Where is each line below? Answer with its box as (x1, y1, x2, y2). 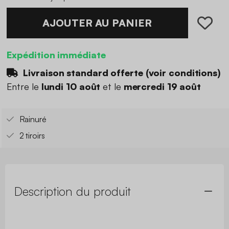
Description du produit (14, 184, 131, 199)
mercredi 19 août (123, 81, 201, 93)
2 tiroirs (19, 130, 45, 141)
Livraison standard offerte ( (20, 66, 149, 78)
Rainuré (19, 114, 47, 125)
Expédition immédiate (6, 49, 106, 60)
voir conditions (148, 66, 218, 78)
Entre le (6, 81, 41, 93)
